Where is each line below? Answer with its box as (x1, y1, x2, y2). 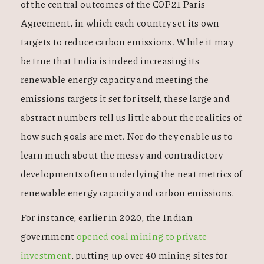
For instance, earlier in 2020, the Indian (20, 210, 193, 224)
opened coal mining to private (74, 229, 207, 243)
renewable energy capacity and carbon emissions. (20, 186, 235, 199)
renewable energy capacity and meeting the (20, 72, 209, 86)
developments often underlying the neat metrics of (20, 167, 243, 180)
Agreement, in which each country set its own (20, 16, 220, 29)
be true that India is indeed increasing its (20, 54, 200, 67)
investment (20, 248, 71, 262)
